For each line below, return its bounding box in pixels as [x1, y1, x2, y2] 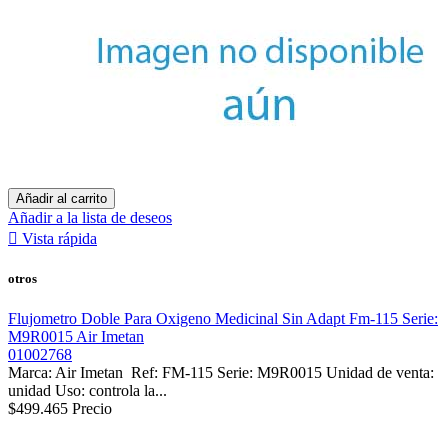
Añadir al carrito [16, 191, 107, 207]
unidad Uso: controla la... [8, 381, 167, 399]
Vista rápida [22, 230, 97, 248]
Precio [72, 399, 112, 417]
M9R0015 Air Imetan [8, 327, 144, 345]
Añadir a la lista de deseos [8, 209, 172, 227]
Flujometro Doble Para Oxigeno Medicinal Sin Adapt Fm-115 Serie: [8, 309, 438, 327]
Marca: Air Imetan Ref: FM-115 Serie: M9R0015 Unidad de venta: [8, 363, 434, 381]
